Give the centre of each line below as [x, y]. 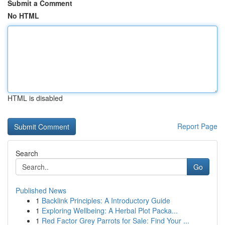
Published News [41, 190]
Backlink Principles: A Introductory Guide [106, 200]
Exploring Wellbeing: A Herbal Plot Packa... [110, 210]
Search [27, 153]
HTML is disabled [35, 98]
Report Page [197, 126]
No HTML [23, 16]
